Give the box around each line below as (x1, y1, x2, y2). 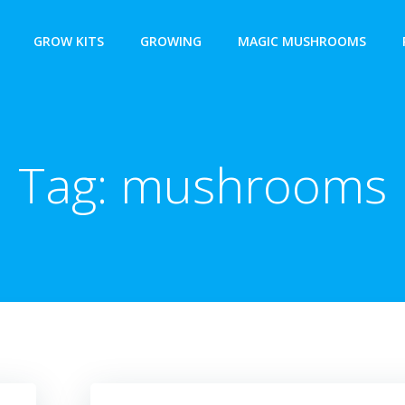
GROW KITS (33, 32, 104, 50)
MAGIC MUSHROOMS (238, 32, 366, 50)
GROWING (140, 32, 202, 50)
